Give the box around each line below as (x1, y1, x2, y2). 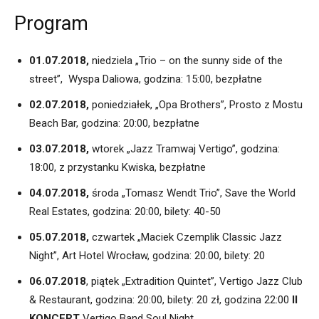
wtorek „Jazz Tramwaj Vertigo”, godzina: (89, 142, 280, 156)
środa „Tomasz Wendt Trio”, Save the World (92, 187, 296, 200)
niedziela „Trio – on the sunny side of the (89, 54, 283, 68)
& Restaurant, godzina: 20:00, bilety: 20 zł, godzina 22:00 (29, 293, 289, 307)
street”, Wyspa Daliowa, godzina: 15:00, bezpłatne (29, 73, 262, 86)
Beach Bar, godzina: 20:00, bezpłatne (29, 117, 199, 130)
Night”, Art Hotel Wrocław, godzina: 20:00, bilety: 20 (29, 249, 265, 263)
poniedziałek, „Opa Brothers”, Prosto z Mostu (92, 98, 303, 112)
